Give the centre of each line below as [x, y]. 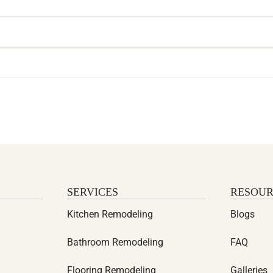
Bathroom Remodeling [115, 242]
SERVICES [92, 192]
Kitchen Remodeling [110, 214]
